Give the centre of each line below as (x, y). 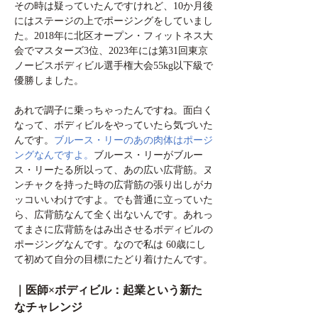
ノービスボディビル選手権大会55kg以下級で (114, 66)
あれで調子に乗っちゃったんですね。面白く (114, 111)
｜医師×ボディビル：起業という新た (108, 290)
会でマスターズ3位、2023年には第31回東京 (111, 51)
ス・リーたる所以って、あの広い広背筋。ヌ (114, 170)
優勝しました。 (49, 81)
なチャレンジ (48, 307)
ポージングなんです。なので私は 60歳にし (110, 245)
